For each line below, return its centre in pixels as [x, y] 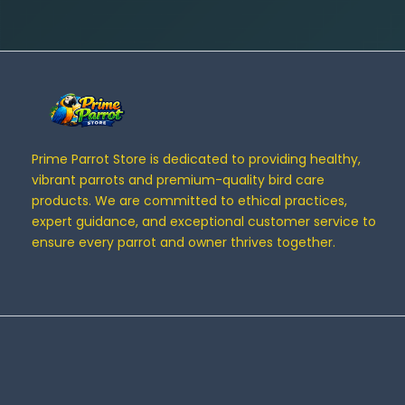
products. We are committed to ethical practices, [189, 200]
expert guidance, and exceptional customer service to [204, 221]
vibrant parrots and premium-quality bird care [178, 179]
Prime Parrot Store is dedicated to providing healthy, [196, 159]
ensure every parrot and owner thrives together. [184, 242]
